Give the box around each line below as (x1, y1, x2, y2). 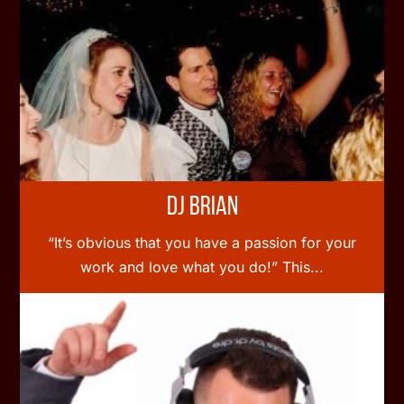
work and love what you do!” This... (80, 257, 324, 276)
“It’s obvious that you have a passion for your (48, 233, 356, 252)
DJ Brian (166, 193, 238, 222)
